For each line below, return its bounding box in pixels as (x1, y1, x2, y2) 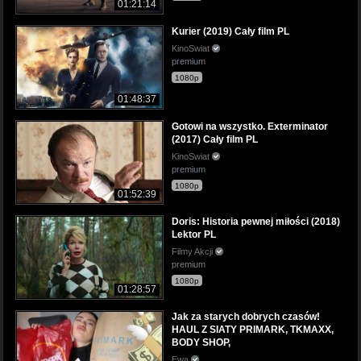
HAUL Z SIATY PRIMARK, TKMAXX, (172, 324, 334, 336)
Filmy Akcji (172, 247, 215, 257)
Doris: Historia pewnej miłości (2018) (172, 216, 340, 228)
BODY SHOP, (172, 337, 230, 349)
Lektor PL (172, 229, 216, 241)
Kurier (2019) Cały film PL (172, 26, 289, 38)
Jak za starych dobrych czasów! (172, 311, 320, 323)
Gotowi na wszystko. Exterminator (172, 121, 328, 133)
